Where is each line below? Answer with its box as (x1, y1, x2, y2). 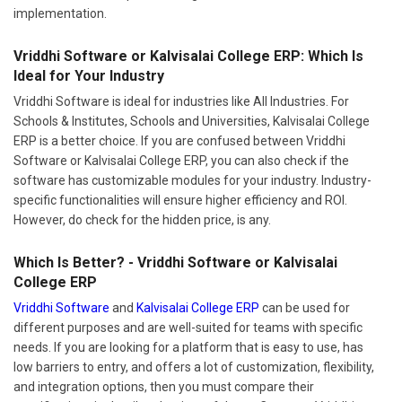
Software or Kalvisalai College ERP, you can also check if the (13, 109, 349, 125)
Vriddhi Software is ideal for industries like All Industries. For (13, 50, 349, 66)
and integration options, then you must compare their (13, 336, 314, 351)
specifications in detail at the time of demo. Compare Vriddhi (13, 355, 354, 371)
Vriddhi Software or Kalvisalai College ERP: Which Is (13, 4, 363, 22)
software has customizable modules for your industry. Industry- (13, 129, 371, 144)
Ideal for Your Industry (13, 23, 164, 41)
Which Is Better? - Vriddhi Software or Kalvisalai (13, 210, 337, 228)
